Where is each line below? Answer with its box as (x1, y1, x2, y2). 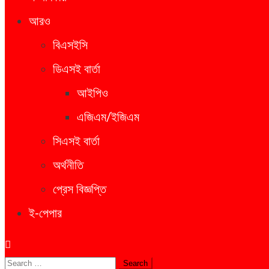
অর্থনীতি (53, 158, 83, 172)
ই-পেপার (29, 206, 62, 220)
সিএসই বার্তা (53, 134, 100, 148)
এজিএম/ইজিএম (77, 110, 139, 124)
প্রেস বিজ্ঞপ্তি (53, 182, 106, 196)
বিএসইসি (53, 38, 88, 52)
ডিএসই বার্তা (53, 62, 100, 76)
